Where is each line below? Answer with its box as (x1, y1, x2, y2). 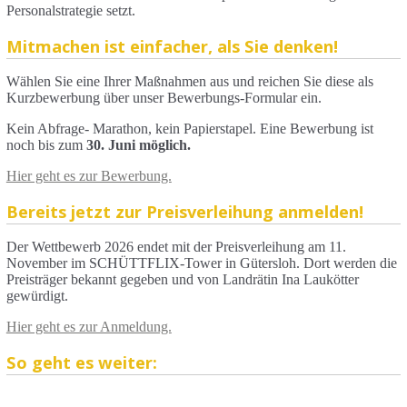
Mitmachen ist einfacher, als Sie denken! (5, 35, 338, 58)
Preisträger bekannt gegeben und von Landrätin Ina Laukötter (5, 272, 359, 288)
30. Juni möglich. (85, 137, 191, 154)
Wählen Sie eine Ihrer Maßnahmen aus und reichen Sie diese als (5, 74, 373, 90)
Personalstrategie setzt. (5, 3, 135, 19)
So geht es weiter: (5, 351, 157, 374)
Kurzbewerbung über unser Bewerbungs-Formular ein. (5, 90, 322, 106)
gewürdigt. (5, 288, 68, 304)
